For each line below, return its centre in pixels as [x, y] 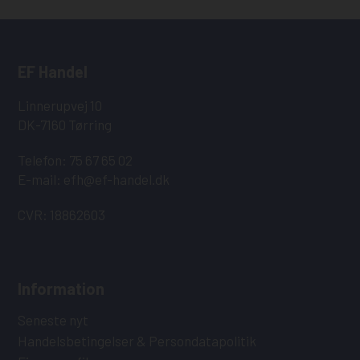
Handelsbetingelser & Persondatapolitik [137, 341]
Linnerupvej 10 [60, 106]
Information [61, 289]
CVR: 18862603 [62, 215]
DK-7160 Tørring [65, 125]
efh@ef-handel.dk [117, 180]
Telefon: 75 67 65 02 [76, 160]
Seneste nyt [53, 320]
